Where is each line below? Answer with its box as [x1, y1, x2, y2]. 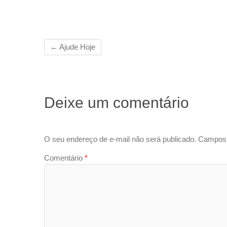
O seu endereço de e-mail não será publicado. [44, 135, 196, 144]
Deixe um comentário [44, 94, 189, 111]
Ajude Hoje [58, 43, 95, 51]
